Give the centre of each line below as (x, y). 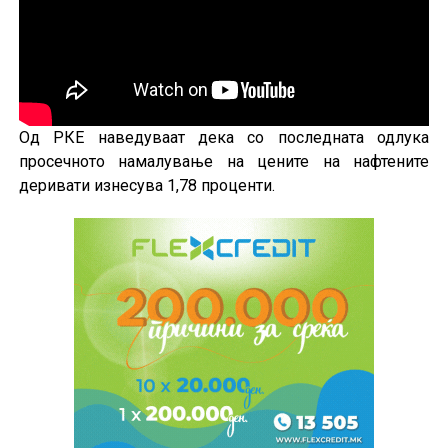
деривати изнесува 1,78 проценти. (146, 186)
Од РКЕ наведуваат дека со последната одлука (224, 138)
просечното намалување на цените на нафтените (224, 162)
